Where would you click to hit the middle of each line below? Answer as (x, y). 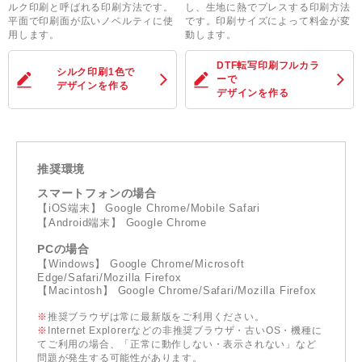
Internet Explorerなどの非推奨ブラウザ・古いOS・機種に (185, 330)
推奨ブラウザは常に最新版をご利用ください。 (156, 317)
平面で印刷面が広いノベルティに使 (91, 21)
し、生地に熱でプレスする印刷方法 (268, 7)
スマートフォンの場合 (97, 193)
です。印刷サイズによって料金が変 (268, 21)
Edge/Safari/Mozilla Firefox (109, 278)
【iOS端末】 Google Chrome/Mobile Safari (149, 208)
